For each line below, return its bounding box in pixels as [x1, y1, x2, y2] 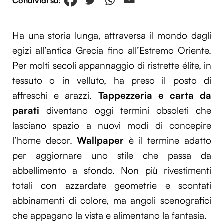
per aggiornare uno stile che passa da [12, 149, 211, 162]
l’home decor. [12, 134, 77, 147]
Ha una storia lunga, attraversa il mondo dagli [12, 29, 211, 42]
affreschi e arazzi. [12, 89, 98, 102]
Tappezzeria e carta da [98, 89, 211, 102]
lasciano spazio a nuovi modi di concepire [12, 119, 211, 132]
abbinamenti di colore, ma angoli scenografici [12, 194, 211, 207]
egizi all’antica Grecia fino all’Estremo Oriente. [12, 44, 211, 57]
